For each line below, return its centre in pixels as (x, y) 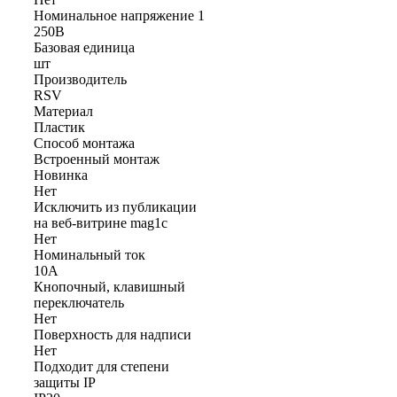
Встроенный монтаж (97, 159)
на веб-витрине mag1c (101, 222)
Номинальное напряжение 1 (119, 15)
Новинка (61, 175)
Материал (63, 111)
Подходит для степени (101, 366)
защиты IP (65, 382)
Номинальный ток (90, 254)
